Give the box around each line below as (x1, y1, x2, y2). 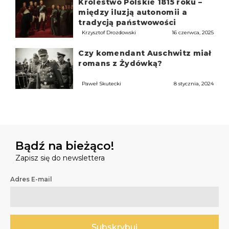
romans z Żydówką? (78, 59, 163, 68)
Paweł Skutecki (82, 80, 122, 87)
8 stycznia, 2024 (173, 80, 214, 87)
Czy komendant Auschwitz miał (78, 49, 211, 58)
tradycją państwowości (78, 17, 176, 27)
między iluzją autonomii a (78, 7, 187, 17)
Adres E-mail (10, 175, 52, 184)
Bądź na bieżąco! (15, 139, 114, 153)
